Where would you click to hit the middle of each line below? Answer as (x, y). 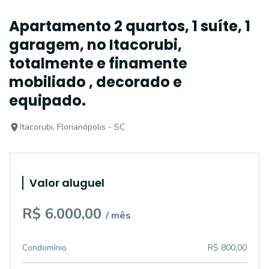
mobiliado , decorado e (95, 82)
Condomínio (44, 248)
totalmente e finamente (98, 63)
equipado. (47, 101)
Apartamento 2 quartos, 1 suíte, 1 (130, 26)
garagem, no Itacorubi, (95, 45)
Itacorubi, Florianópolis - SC (72, 127)
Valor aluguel (67, 183)
